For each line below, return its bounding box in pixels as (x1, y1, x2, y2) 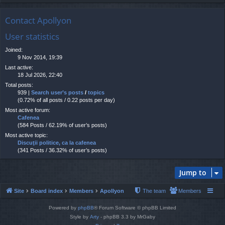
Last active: (5, 64, 33, 71)
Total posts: (5, 82, 33, 88)
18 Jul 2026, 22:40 (18, 72, 62, 78)
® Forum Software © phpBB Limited (94, 205, 176, 211)
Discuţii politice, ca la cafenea (18, 140, 96, 146)
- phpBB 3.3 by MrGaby (99, 214, 155, 220)
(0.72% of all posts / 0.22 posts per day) (18, 97, 115, 103)
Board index (31, 188, 63, 194)
